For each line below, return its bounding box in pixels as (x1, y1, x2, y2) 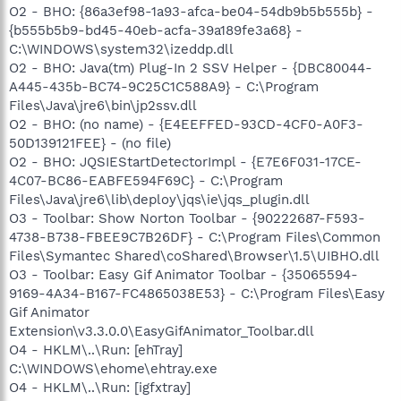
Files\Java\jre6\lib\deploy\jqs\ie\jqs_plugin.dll (9, 191, 310, 208)
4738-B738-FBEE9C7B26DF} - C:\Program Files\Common (9, 228, 380, 245)
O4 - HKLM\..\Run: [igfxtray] (9, 379, 191, 396)
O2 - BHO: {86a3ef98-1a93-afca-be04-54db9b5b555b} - (9, 3, 373, 20)
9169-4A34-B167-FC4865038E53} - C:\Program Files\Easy (9, 285, 385, 302)
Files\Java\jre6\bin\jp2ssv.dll (9, 97, 197, 114)
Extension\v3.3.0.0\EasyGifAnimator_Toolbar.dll (9, 322, 314, 339)
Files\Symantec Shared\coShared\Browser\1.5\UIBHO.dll (9, 247, 380, 264)
